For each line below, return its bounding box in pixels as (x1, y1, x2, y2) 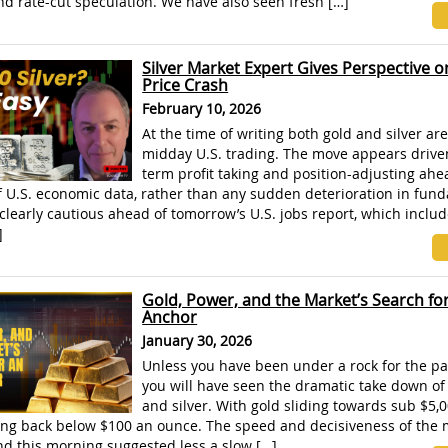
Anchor (142, 306, 198, 328)
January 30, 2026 (142, 331, 253, 350)
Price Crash (142, 74, 229, 96)
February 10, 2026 (142, 99, 262, 118)
